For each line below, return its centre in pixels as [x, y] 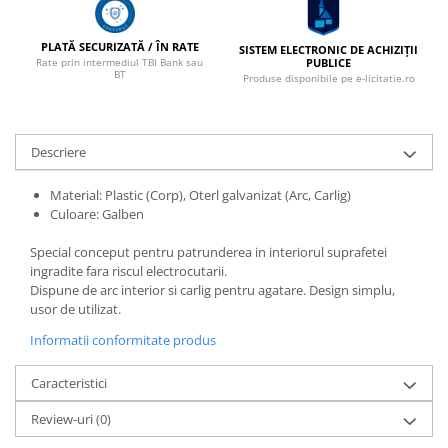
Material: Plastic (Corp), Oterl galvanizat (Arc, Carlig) [200, 194]
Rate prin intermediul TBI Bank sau [119, 62]
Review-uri [63, 418]
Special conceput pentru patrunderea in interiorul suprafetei [208, 251]
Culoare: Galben [97, 213]
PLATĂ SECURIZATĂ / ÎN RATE [119, 47]
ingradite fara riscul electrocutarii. [128, 270]
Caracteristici [69, 382]
